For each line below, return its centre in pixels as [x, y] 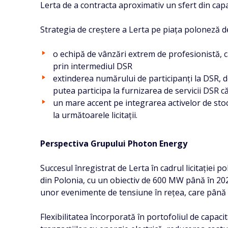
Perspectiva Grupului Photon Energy [114, 144]
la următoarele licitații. [95, 115]
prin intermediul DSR [93, 66]
